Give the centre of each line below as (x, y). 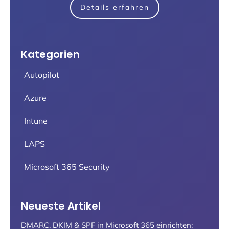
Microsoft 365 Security (67, 166)
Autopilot (42, 74)
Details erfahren (114, 7)
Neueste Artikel (61, 206)
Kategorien (50, 54)
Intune (36, 120)
